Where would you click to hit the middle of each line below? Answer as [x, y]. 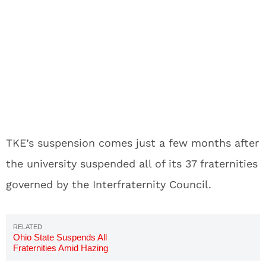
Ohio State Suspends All [60, 237]
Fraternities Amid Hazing [61, 248]
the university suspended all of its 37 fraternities [132, 164]
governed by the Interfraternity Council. [109, 184]
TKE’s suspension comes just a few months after [132, 143]
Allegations [34, 259]
